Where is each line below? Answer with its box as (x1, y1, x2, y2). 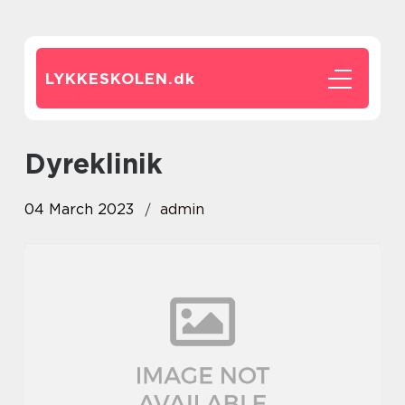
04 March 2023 (24, 201, 134, 218)
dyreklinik (46, 147, 163, 180)
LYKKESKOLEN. (45, 70, 174, 88)
